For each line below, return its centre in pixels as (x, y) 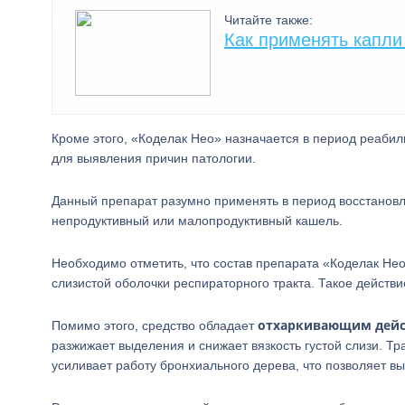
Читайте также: (268, 20)
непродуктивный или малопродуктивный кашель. (197, 221)
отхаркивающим (315, 325)
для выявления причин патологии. (154, 158)
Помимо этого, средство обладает (155, 325)
